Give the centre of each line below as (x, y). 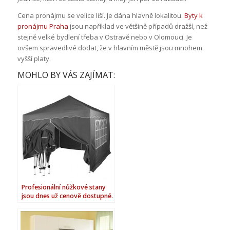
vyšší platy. (34, 58)
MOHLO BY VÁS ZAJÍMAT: (66, 75)
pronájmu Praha (43, 26)
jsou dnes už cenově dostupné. (67, 196)
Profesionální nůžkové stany (63, 187)
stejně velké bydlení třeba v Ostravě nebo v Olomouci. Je (104, 37)
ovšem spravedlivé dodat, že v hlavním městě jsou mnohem (110, 47)
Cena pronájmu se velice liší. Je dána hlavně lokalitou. (101, 15)
